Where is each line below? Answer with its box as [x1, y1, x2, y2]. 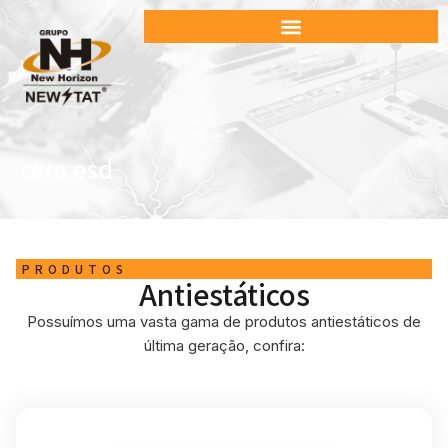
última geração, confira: [143, 336, 305, 356]
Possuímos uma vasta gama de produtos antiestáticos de [27, 312, 421, 332]
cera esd [20, 151, 113, 187]
